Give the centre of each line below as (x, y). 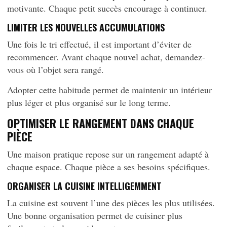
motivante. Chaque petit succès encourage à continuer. (107, 8)
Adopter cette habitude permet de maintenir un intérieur (109, 90)
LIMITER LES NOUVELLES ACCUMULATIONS (86, 27)
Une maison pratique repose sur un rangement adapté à (108, 154)
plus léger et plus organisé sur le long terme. (89, 102)
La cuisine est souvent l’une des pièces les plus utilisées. (111, 203)
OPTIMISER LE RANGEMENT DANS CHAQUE (101, 123)
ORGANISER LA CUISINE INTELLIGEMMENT (84, 186)
